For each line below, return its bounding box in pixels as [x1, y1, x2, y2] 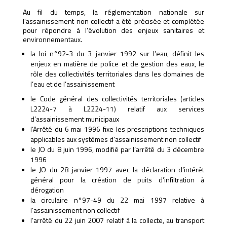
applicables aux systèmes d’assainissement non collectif [30, 133, 201, 144]
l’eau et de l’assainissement [30, 78, 115, 89]
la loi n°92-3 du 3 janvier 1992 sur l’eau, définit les [30, 48, 204, 59]
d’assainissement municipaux [30, 113, 119, 124]
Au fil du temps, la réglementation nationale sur [23, 6, 204, 17]
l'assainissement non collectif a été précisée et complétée [23, 15, 204, 26]
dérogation [30, 184, 64, 195]
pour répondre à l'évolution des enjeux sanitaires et [23, 24, 204, 35]
